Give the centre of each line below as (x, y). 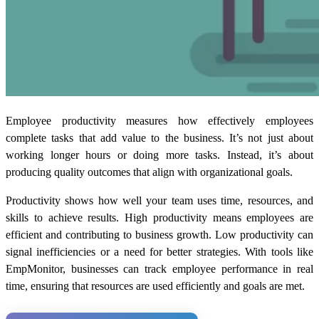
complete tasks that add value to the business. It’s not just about (159, 137)
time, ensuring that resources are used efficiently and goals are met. (155, 286)
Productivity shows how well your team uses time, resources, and (159, 200)
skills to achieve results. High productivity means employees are (159, 217)
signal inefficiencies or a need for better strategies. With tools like (159, 251)
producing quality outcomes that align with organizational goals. (149, 172)
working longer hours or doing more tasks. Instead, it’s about (159, 155)
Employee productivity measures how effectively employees (159, 120)
